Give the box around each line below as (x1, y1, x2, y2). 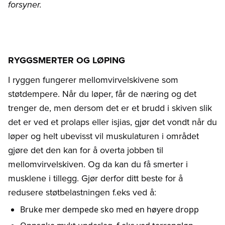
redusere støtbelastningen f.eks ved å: (8, 186, 156, 199)
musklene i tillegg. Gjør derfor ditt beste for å (8, 172, 183, 185)
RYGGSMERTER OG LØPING (8, 54, 125, 67)
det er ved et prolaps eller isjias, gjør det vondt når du (8, 116, 217, 129)
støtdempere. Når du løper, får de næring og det (8, 87, 196, 100)
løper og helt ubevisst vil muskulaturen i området (8, 130, 199, 143)
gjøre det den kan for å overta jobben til (8, 144, 163, 157)
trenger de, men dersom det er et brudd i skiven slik (8, 101, 212, 115)
